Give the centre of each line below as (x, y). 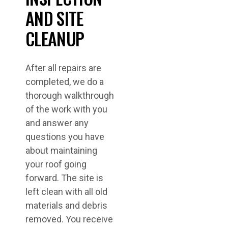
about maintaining (61, 150)
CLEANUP (55, 38)
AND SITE (54, 18)
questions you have (65, 137)
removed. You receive (69, 219)
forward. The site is (64, 178)
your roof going (56, 164)
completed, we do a (65, 82)
